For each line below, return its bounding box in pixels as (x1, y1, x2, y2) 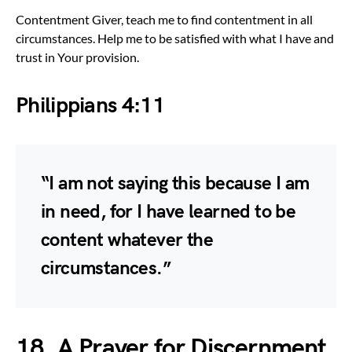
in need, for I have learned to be (41, 200, 296, 223)
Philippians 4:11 (16, 92, 164, 119)
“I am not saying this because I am (41, 171, 310, 195)
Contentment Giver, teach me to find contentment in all (16, 11, 313, 27)
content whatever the (41, 228, 213, 251)
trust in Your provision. (16, 49, 139, 64)
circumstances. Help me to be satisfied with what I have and (16, 30, 334, 46)
